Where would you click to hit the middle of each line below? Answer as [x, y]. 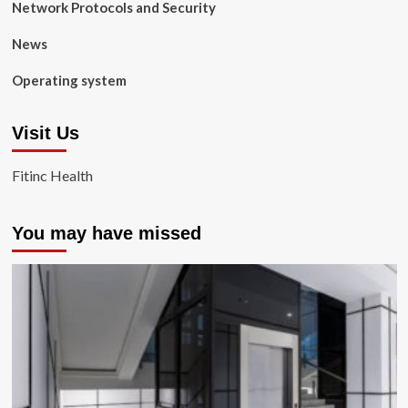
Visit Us [45, 133]
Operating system [69, 80]
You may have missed [106, 233]
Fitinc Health [52, 175]
